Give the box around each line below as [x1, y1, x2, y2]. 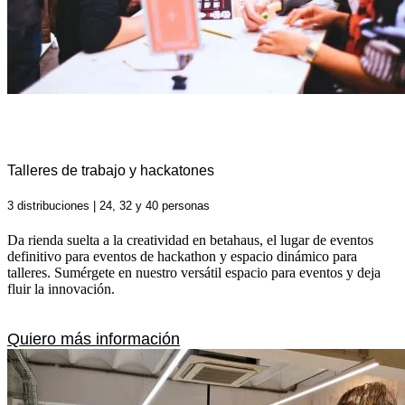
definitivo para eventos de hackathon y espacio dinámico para [7, 249, 357, 265]
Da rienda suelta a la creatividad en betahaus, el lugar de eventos [7, 232, 373, 249]
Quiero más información [7, 330, 180, 349]
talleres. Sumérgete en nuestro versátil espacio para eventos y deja [7, 265, 381, 281]
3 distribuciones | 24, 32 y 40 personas [7, 198, 210, 212]
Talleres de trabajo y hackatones [7, 162, 214, 178]
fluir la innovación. [7, 281, 115, 297]
